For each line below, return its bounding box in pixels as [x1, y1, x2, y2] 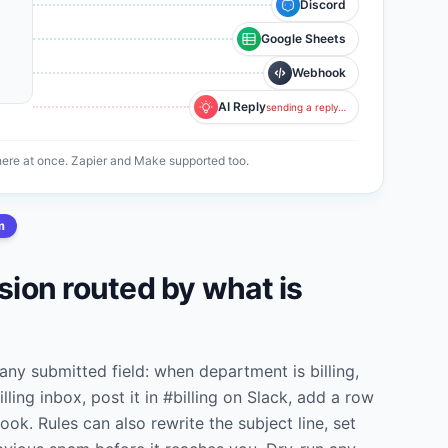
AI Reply [218, 99, 266, 114]
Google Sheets [261, 31, 346, 46]
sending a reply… [266, 100, 346, 113]
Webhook [292, 65, 346, 80]
